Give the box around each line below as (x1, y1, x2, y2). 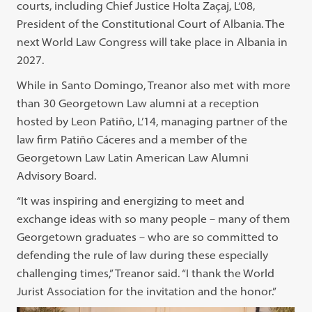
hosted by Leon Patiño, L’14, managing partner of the (17, 114, 288, 129)
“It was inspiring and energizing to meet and (17, 194, 245, 208)
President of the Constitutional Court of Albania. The (17, 17, 286, 31)
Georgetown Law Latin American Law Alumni (17, 150, 249, 165)
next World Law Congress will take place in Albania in (17, 35, 288, 49)
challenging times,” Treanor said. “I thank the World (17, 266, 275, 281)
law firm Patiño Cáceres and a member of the (17, 132, 248, 147)
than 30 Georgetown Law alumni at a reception (17, 96, 260, 111)
